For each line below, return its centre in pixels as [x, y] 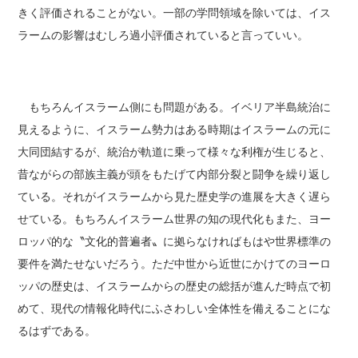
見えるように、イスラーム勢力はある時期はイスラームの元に [175, 129]
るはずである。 [57, 330]
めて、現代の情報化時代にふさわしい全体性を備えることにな [175, 308]
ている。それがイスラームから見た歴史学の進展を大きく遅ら [175, 196]
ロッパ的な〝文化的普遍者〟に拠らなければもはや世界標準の [175, 241]
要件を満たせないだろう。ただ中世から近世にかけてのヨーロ [175, 263]
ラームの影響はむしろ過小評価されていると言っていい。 [163, 35]
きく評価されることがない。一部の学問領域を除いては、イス [175, 12]
